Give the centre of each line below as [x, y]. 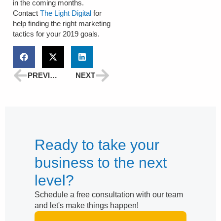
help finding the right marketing [62, 23]
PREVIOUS [54, 75]
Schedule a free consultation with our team [109, 195]
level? [54, 181]
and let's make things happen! [87, 206]
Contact [26, 13]
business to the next [101, 163]
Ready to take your [97, 145]
